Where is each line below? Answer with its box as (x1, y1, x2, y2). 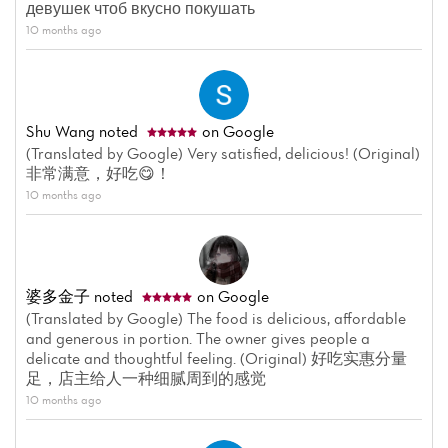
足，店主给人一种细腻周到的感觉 (26, 368, 266, 389)
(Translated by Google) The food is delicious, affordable (26, 308, 406, 329)
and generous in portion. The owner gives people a (26, 328, 370, 349)
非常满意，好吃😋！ (26, 163, 171, 184)
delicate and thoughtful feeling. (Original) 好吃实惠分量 (26, 348, 407, 369)
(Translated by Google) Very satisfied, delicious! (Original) (26, 143, 420, 164)
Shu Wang (26, 121, 95, 142)
